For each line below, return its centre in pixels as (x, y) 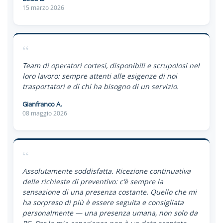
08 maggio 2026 (45, 113)
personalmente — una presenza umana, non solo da (110, 213)
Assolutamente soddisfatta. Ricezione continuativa (107, 171)
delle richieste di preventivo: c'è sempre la (93, 181)
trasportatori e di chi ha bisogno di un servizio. (101, 86)
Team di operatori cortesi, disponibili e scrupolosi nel (111, 65)
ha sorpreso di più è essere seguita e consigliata (103, 202)
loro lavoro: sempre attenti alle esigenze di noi (100, 76)
